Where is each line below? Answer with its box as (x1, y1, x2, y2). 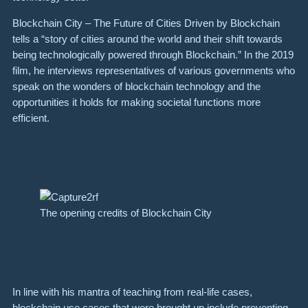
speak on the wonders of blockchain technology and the (12, 80, 261, 93)
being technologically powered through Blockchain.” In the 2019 (12, 49, 294, 61)
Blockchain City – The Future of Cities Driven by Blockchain (12, 17, 280, 30)
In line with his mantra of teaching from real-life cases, (12, 286, 252, 298)
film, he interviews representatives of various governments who (12, 65, 295, 77)
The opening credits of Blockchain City (40, 207, 212, 219)
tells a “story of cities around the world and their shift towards (12, 33, 283, 45)
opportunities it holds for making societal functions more (12, 96, 261, 109)
